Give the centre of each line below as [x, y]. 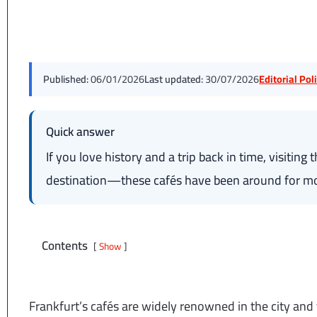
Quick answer [81, 131]
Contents [65, 245]
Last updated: [174, 79]
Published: [66, 79]
